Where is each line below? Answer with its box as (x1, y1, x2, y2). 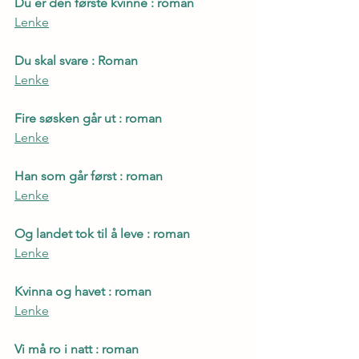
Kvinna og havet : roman (14, 283, 151, 299)
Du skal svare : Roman (14, 52, 138, 68)
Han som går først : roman (14, 167, 163, 184)
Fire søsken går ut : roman (14, 110, 162, 126)
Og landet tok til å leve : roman (14, 225, 190, 241)
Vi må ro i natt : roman (14, 341, 139, 357)
